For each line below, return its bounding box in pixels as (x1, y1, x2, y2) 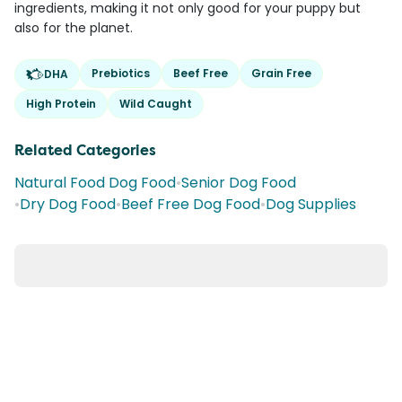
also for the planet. (14, 19, 133, 37)
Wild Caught (119, 96, 192, 111)
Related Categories (14, 141, 156, 160)
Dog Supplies (266, 194, 356, 214)
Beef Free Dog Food (121, 194, 260, 214)
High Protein (26, 96, 96, 111)
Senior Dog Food (181, 172, 296, 193)
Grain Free (251, 66, 311, 81)
